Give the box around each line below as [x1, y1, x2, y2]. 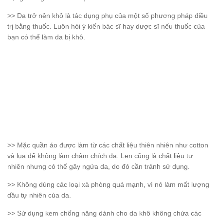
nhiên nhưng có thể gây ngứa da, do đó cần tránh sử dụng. [7, 163, 190, 171]
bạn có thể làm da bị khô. [7, 33, 85, 41]
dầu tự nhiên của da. [7, 191, 71, 200]
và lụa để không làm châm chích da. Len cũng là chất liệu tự [7, 152, 193, 160]
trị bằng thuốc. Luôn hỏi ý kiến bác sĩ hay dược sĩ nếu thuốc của [7, 22, 205, 31]
